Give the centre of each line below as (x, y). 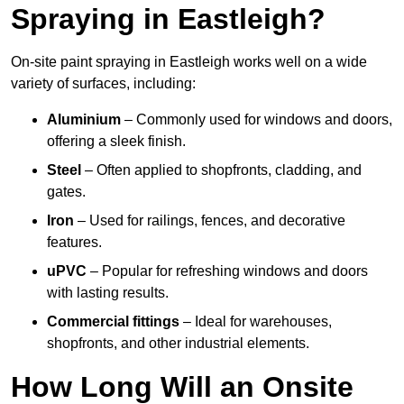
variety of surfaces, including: (103, 84)
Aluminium (84, 120)
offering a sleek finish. (116, 142)
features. (74, 243)
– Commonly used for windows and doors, (257, 120)
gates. (66, 192)
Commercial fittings (113, 322)
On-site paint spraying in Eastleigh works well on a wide (189, 62)
